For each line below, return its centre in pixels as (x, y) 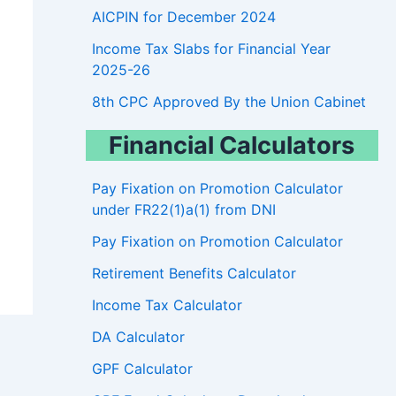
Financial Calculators (232, 146)
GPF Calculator (142, 369)
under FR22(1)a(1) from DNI (183, 210)
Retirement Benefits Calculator (194, 274)
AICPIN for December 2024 (183, 17)
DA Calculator (138, 337)
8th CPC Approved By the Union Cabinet (228, 102)
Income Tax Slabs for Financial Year (211, 49)
